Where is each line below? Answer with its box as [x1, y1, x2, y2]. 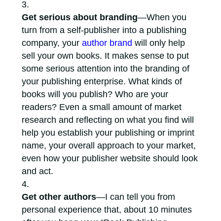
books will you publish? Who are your [21, 89, 168, 99]
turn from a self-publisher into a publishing [21, 25, 186, 35]
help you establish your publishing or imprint [21, 128, 194, 138]
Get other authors [21, 192, 96, 202]
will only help [132, 38, 185, 48]
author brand [81, 38, 132, 48]
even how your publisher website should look [21, 153, 198, 163]
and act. [21, 166, 53, 176]
